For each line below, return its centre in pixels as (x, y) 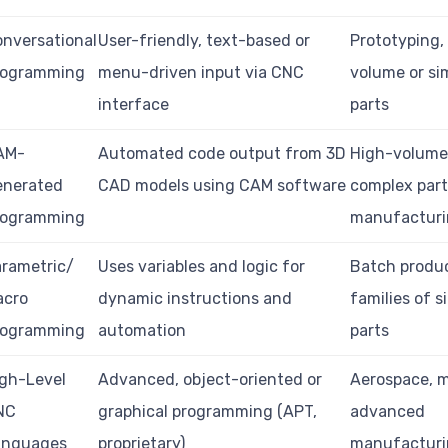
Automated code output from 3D (222, 153)
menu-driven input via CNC (201, 72)
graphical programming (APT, (208, 411)
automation (142, 330)
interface (134, 104)
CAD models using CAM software (222, 185)
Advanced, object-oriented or (210, 379)
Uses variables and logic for (202, 266)
